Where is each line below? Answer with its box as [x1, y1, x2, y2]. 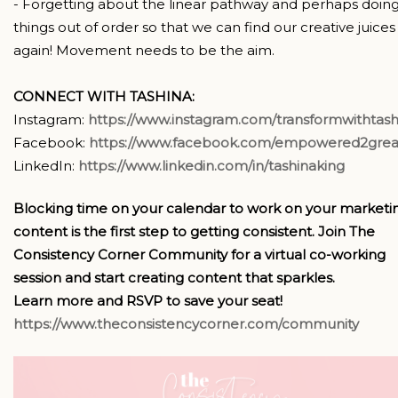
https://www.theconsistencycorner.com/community [13, 315, 359, 333]
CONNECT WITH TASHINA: [13, 87, 195, 105]
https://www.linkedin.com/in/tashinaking [78, 156, 345, 174]
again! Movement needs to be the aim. [13, 41, 275, 59]
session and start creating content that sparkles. [13, 269, 335, 287]
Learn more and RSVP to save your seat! [13, 292, 283, 310]
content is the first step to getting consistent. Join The [13, 223, 375, 241]
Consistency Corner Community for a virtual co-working [13, 246, 386, 264]
